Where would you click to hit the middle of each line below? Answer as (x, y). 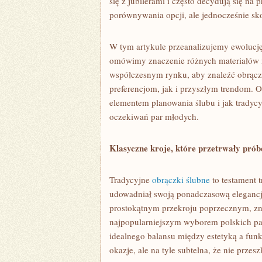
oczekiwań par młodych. (154, 116)
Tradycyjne (131, 180)
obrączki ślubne (181, 180)
